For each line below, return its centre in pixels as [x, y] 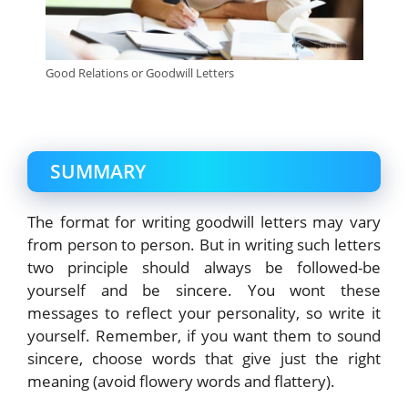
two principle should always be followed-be [204, 268]
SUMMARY [98, 172]
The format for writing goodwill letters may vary [204, 222]
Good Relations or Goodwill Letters [139, 73]
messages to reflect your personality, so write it [204, 313]
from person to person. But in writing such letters [204, 245]
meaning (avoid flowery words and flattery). [181, 382]
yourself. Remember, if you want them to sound [204, 336]
